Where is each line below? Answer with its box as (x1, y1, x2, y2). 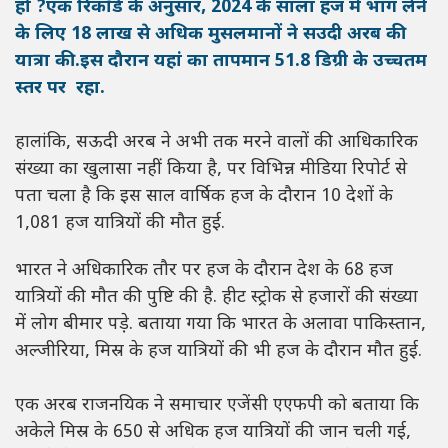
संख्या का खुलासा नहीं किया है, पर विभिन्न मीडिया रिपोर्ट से (15, 158, 407, 182)
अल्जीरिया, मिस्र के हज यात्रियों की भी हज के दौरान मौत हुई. (15, 340, 422, 364)
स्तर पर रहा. (15, 77, 105, 101)
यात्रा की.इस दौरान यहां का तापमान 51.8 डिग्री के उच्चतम (15, 50, 427, 74)
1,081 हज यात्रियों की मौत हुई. (15, 212, 225, 236)
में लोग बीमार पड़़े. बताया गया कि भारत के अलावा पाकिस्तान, (15, 313, 426, 337)
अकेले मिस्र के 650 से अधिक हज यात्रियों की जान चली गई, (15, 421, 411, 445)
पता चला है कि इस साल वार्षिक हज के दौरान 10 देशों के (15, 185, 393, 209)
